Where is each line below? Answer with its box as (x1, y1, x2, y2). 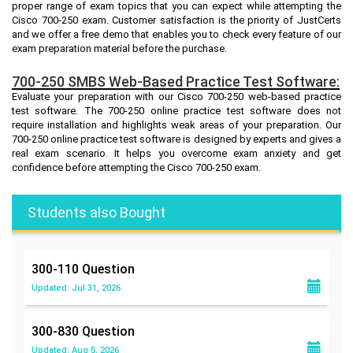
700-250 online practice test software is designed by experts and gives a (12, 132, 341, 145)
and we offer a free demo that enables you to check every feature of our (12, 28, 341, 40)
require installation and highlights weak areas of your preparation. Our (12, 118, 341, 131)
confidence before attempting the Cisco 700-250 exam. (12, 161, 261, 173)
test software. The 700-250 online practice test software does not (12, 104, 341, 117)
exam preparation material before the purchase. (12, 42, 227, 54)
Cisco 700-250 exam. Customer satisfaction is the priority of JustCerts (12, 13, 341, 26)
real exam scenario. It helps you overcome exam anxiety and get (12, 147, 341, 159)
